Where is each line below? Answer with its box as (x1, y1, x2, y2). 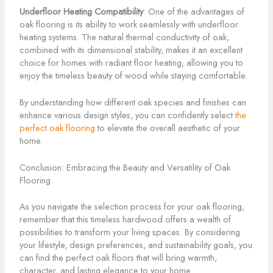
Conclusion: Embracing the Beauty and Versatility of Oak (19, 161, 230, 174)
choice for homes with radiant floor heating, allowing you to (19, 55, 243, 69)
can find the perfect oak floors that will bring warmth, (19, 251, 217, 264)
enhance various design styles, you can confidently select (19, 108, 235, 122)
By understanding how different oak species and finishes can (19, 96, 246, 109)
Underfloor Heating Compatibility (19, 4, 143, 18)
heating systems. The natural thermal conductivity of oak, (19, 30, 229, 43)
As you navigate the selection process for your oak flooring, (19, 200, 244, 213)
